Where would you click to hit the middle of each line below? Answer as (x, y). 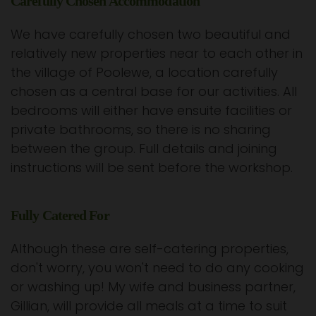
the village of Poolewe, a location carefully (144, 72)
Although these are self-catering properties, (150, 248)
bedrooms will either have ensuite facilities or (151, 110)
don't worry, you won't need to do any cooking (157, 267)
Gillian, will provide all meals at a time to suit (149, 305)
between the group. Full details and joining (144, 148)
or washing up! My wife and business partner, (153, 286)
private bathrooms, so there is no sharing (141, 129)
